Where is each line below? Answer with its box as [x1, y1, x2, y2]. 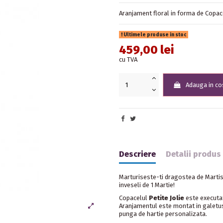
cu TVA [119, 55, 137, 63]
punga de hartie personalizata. [119, 210, 207, 218]
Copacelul [119, 194, 149, 202]
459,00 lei [119, 42, 174, 57]
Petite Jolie [149, 194, 184, 202]
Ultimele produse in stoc [122, 31, 186, 38]
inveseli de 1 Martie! [119, 181, 176, 189]
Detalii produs [165, 149, 221, 159]
